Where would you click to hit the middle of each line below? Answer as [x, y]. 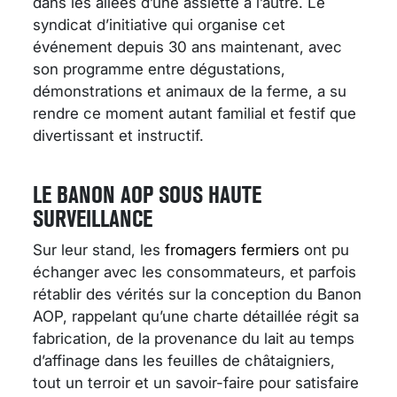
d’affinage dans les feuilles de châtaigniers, [184, 361]
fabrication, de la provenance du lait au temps [194, 339]
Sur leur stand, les [99, 250]
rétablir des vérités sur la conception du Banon [197, 295]
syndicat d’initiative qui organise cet [159, 25]
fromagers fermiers [232, 250]
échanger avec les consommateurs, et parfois [195, 272]
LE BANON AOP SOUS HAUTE [147, 195]
